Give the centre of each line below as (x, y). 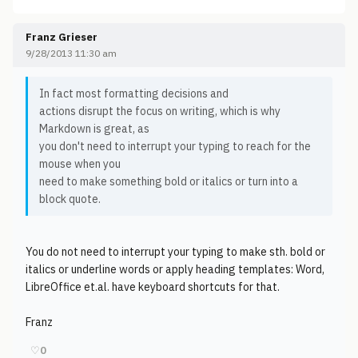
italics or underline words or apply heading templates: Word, (175, 269)
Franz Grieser (62, 37)
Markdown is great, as (94, 129)
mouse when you (80, 164)
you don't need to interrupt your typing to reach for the (175, 146)
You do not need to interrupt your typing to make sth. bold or (175, 252)
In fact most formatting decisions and (134, 93)
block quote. (70, 199)
